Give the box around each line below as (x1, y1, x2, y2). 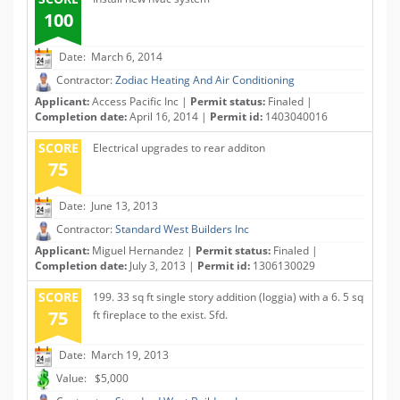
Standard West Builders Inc (115, 221, 249, 237)
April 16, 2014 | (127, 109, 210, 124)
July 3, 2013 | (127, 258, 197, 273)
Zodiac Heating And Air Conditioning (115, 72, 295, 88)
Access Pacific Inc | (89, 94, 190, 109)
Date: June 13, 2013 (56, 198, 158, 214)
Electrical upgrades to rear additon (93, 140, 265, 155)
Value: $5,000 (56, 371, 129, 387)
